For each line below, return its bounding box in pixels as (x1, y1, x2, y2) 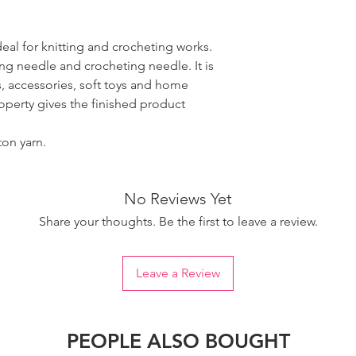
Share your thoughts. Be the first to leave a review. (38, 214, 318, 230)
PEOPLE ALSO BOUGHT (66, 329, 290, 354)
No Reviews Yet (124, 189, 232, 209)
